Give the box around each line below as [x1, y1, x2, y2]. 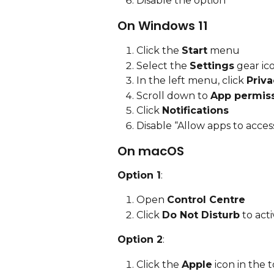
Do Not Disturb [162, 209, 240, 221]
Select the [136, 59, 190, 72]
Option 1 [117, 169, 161, 181]
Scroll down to [136, 89, 210, 102]
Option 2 [117, 234, 163, 246]
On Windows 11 [117, 17, 208, 35]
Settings [190, 59, 234, 72]
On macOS [117, 142, 184, 160]
